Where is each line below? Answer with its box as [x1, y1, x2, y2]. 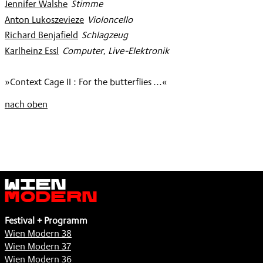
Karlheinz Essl [5, 43, 59, 58]
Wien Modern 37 [5, 239, 71, 253]
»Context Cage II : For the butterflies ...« [5, 75, 167, 89]
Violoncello [85, 12, 133, 26]
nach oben [5, 97, 48, 111]
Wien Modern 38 [5, 226, 72, 240]
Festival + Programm [5, 213, 87, 227]
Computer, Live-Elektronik [60, 43, 169, 58]
